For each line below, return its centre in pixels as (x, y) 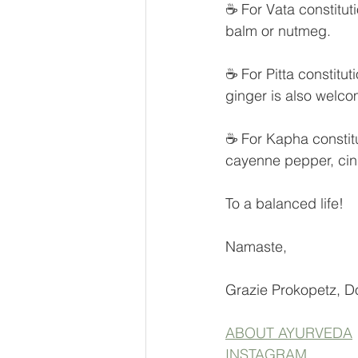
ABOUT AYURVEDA (289, 333)
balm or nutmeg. (278, 31)
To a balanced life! (284, 203)
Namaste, (256, 247)
